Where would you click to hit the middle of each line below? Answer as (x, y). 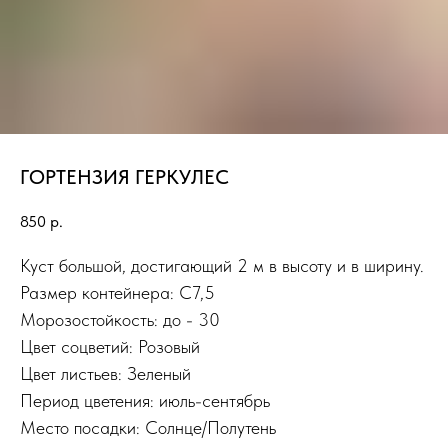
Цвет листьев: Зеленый (105, 373)
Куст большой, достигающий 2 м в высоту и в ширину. (222, 265)
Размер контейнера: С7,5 (117, 292)
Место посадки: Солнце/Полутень (148, 427)
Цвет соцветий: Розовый (110, 346)
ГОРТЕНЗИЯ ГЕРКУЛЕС (124, 177)
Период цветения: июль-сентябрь (145, 400)
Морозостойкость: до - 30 (120, 319)
